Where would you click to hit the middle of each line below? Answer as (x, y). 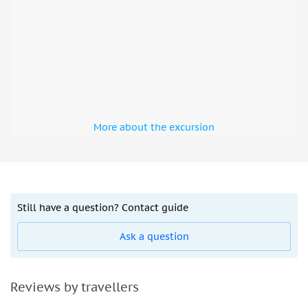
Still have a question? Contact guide (103, 208)
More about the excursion (154, 128)
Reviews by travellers (75, 287)
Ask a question (154, 237)
